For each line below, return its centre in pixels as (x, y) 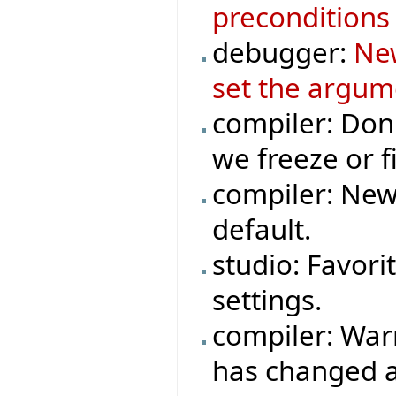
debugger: (283, 53)
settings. (267, 300)
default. (262, 229)
